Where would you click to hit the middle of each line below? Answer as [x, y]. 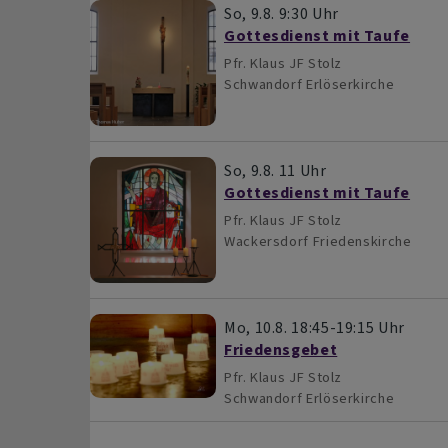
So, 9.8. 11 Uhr [275, 170]
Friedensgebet [280, 349]
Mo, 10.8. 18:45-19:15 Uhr [314, 327]
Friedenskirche [362, 241]
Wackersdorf [266, 241]
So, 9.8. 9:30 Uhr [281, 13]
